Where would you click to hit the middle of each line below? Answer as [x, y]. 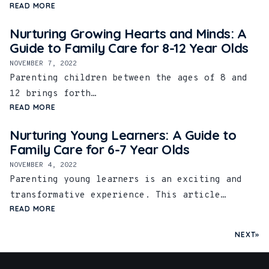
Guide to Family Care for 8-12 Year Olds [129, 48]
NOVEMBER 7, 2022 [43, 64]
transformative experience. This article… [118, 196]
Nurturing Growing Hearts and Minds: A [128, 34]
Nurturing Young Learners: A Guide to [123, 135]
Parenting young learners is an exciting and [126, 180]
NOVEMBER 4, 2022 [43, 165]
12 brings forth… [53, 94]
